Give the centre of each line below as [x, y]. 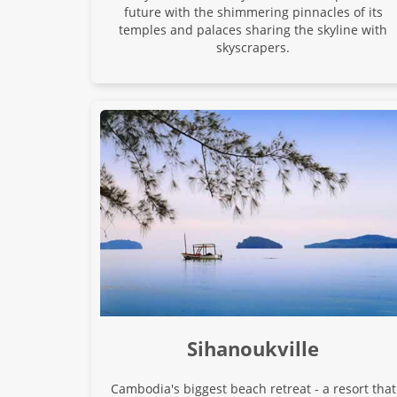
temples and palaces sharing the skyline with [253, 30]
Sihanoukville [253, 349]
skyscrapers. [253, 48]
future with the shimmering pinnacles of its [253, 12]
